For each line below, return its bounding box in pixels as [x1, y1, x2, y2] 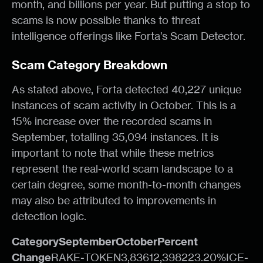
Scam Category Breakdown [12, 58, 167, 72]
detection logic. [12, 210, 86, 222]
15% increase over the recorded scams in [12, 114, 212, 127]
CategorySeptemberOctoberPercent [12, 235, 198, 248]
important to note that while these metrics [12, 146, 214, 159]
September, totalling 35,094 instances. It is [12, 130, 218, 143]
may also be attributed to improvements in [12, 194, 216, 207]
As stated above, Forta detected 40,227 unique [12, 83, 241, 96]
